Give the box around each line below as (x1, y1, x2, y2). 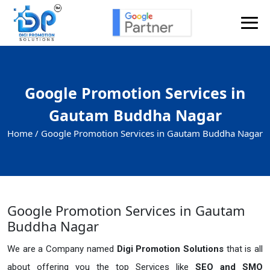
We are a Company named (7, 243, 117, 254)
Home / (7, 127, 39, 139)
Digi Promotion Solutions (116, 243, 227, 254)
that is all (226, 243, 263, 254)
